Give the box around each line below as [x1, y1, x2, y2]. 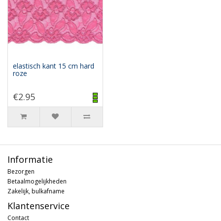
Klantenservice [7, 199, 70, 212]
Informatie [7, 153, 53, 165]
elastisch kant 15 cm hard [13, 61, 94, 71]
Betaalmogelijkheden [7, 177, 67, 185]
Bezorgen [7, 167, 35, 176]
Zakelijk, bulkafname [7, 186, 65, 195]
